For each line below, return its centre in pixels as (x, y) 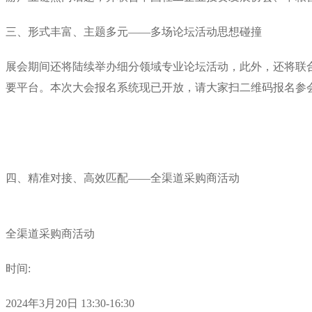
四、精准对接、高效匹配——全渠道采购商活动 (123, 178)
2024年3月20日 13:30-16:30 (70, 303)
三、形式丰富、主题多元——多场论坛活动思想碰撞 (134, 31)
